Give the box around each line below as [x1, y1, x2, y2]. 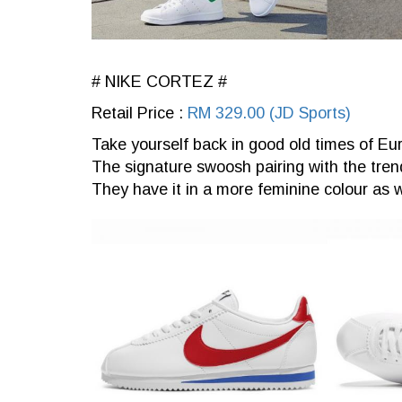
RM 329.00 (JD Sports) [188, 104, 351, 122]
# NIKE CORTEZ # [92, 73, 227, 91]
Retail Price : [92, 104, 188, 122]
